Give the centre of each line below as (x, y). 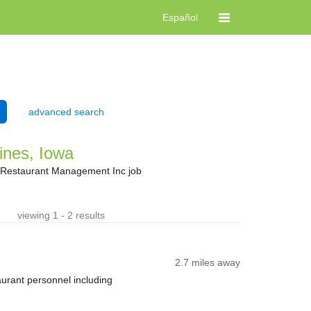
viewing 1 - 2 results (61, 215)
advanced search (67, 112)
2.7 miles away (208, 262)
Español (180, 17)
